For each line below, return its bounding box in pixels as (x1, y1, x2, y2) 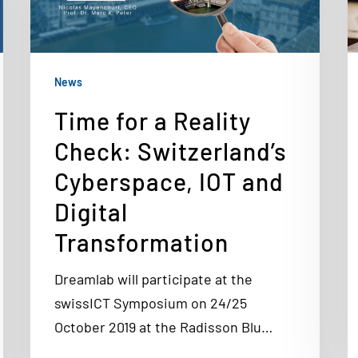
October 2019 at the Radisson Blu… (54, 318, 272, 336)
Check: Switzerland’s (54, 137, 287, 165)
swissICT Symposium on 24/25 (54, 294, 247, 312)
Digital (54, 197, 128, 226)
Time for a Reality (54, 106, 251, 135)
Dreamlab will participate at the (54, 270, 253, 288)
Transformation (54, 228, 229, 257)
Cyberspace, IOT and (54, 167, 284, 196)
